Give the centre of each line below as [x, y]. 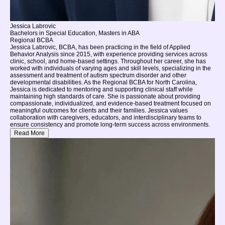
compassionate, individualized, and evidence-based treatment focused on [110, 103]
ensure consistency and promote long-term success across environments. [110, 125]
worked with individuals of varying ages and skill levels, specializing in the [110, 68]
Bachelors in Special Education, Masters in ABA [75, 33]
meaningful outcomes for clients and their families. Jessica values [99, 110]
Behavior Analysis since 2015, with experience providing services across [109, 54]
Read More [29, 133]
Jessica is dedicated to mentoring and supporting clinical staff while [101, 89]
